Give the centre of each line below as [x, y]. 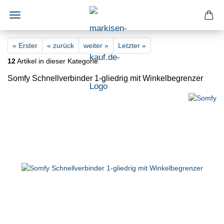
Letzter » [132, 45]
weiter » [96, 45]
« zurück [60, 45]
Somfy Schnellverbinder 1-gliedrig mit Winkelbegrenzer [105, 78]
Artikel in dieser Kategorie [57, 61]
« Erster [25, 45]
